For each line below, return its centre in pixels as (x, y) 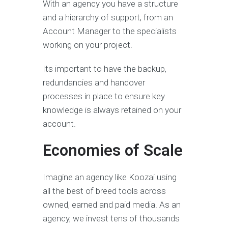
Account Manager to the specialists (110, 31)
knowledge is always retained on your (112, 110)
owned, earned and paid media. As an (112, 205)
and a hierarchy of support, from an (108, 18)
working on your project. (88, 45)
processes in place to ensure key (104, 96)
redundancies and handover (94, 83)
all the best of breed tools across (104, 191)
